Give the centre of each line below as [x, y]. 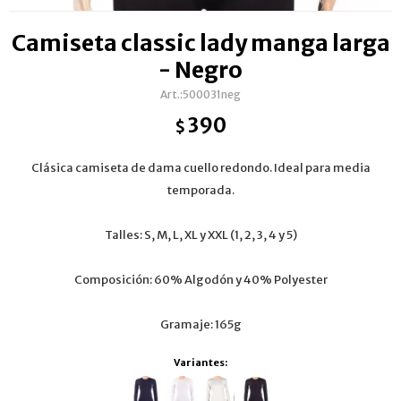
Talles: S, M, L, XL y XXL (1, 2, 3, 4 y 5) [200, 235]
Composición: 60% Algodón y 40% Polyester [200, 280]
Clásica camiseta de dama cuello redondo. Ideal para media [200, 168]
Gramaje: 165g [200, 324]
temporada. [200, 190]
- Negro [200, 70]
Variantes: [200, 363]
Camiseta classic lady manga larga [200, 43]
